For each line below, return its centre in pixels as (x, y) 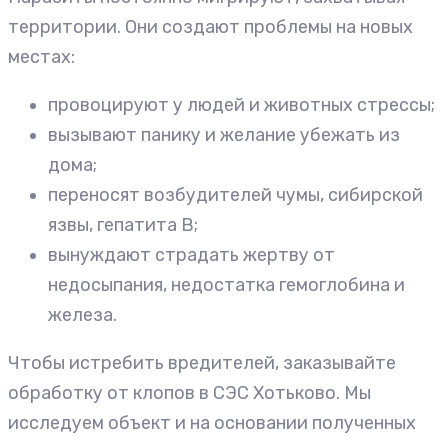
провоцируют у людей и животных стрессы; (241, 104)
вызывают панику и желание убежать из (224, 134)
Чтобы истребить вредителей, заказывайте (202, 362)
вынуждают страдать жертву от (191, 254)
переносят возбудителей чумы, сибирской (235, 194)
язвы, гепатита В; (123, 224)
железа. (82, 314)
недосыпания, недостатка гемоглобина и (226, 284)
